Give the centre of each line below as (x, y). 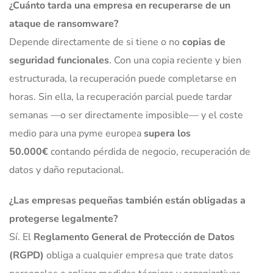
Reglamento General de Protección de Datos (134, 237)
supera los (167, 134)
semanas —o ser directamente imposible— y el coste (126, 115)
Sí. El (21, 237)
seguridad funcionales (59, 61)
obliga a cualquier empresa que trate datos (139, 256)
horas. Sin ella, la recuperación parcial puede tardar (121, 97)
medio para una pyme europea (76, 134)
